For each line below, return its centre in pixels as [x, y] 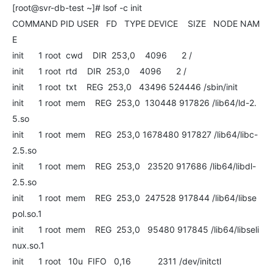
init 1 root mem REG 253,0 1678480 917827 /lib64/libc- [135, 134]
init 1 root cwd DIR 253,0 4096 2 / [102, 55]
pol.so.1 [27, 214]
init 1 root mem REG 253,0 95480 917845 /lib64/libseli [136, 229]
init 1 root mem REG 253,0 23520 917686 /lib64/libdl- [134, 166]
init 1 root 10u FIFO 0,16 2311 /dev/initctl [117, 261]
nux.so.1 [28, 245]
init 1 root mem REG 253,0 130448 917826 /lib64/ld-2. [134, 103]
